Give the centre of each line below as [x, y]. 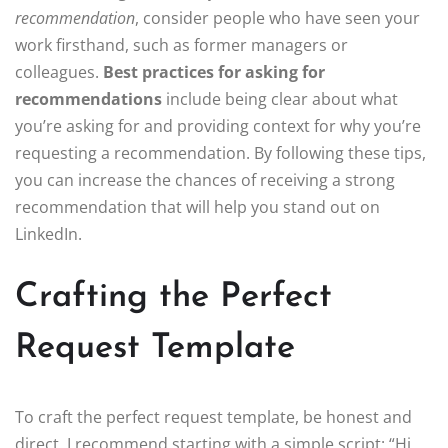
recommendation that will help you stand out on [197, 207]
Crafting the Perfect [173, 298]
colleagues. [59, 72]
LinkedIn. [48, 234]
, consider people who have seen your [277, 18]
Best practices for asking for [214, 72]
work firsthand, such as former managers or [181, 45]
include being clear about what [280, 99]
